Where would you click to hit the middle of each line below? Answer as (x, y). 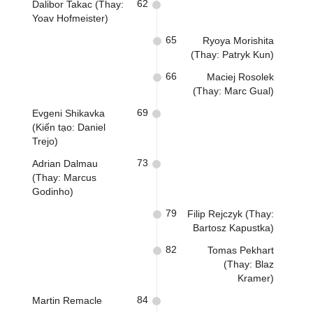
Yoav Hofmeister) (70, 18)
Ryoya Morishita (238, 41)
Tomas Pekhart (241, 250)
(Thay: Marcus (64, 177)
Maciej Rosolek (240, 77)
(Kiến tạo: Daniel (69, 127)
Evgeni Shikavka (68, 113)
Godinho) (53, 191)
